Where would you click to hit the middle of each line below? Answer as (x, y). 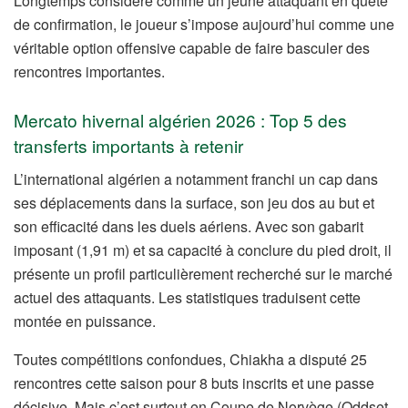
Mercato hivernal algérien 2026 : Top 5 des (180, 119)
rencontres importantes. (89, 72)
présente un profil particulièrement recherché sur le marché (203, 273)
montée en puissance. (85, 321)
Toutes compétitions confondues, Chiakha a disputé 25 (190, 359)
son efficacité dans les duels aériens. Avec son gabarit (189, 226)
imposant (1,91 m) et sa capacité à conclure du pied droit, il (203, 250)
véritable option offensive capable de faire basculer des (192, 48)
